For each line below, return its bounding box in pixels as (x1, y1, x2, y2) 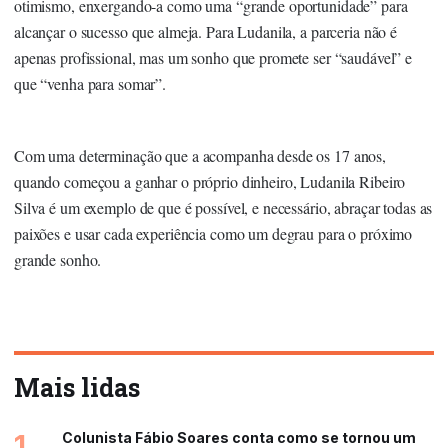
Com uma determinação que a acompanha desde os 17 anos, (14, 144, 387, 166)
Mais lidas (14, 370, 140, 404)
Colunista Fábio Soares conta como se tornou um (62, 428, 416, 446)
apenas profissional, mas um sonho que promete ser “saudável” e (14, 46, 413, 68)
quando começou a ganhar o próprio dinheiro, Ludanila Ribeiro (14, 170, 406, 192)
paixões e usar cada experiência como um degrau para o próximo (14, 222, 413, 244)
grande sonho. (14, 248, 102, 270)
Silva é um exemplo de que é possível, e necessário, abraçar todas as (14, 196, 433, 218)
